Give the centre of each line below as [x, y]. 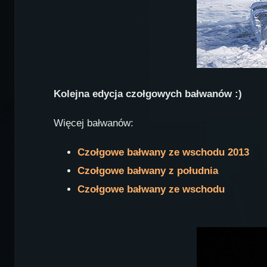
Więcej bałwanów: [93, 123]
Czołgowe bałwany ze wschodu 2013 [163, 153]
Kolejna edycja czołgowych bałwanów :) [148, 94]
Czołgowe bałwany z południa [148, 171]
